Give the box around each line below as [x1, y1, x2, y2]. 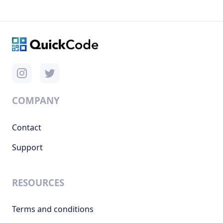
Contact [12, 121, 41, 133]
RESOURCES [12, 176, 64, 189]
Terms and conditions [12, 204, 94, 215]
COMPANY [12, 94, 60, 107]
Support [12, 141, 43, 153]
